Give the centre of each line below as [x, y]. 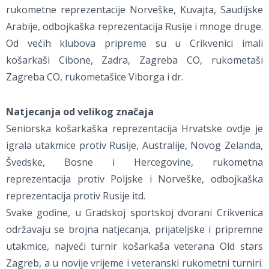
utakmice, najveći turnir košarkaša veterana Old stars [134, 246]
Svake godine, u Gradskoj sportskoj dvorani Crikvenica [134, 213]
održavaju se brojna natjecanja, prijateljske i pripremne [134, 230]
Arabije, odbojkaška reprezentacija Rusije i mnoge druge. [134, 27]
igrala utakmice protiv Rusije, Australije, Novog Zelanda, [134, 146]
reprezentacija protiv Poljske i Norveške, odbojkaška [134, 179]
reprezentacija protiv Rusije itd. [76, 196]
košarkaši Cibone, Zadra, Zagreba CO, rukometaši [134, 60]
